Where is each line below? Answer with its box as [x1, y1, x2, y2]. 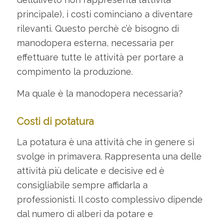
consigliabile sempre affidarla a [16, 180, 148, 191]
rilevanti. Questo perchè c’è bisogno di [16, 23, 179, 34]
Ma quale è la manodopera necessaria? [16, 88, 183, 99]
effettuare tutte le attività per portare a [16, 52, 183, 62]
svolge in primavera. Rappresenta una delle [16, 151, 202, 162]
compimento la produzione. [16, 66, 133, 77]
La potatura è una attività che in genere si [16, 137, 194, 148]
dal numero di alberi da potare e [16, 209, 153, 220]
